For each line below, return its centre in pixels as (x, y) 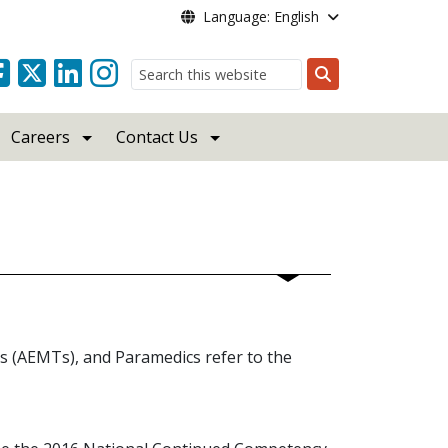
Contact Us (157, 137)
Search (347, 97)
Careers (41, 137)
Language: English (260, 16)
